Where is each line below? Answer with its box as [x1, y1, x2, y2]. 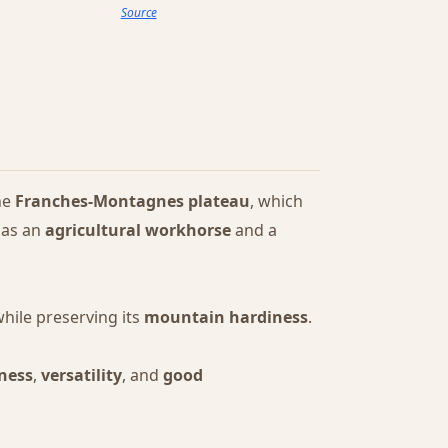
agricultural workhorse [45, 218, 231, 241]
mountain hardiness [144, 305, 308, 328]
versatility [41, 363, 122, 386]
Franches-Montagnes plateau [15, 189, 250, 212]
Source [120, 4, 157, 22]
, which [250, 189, 303, 212]
